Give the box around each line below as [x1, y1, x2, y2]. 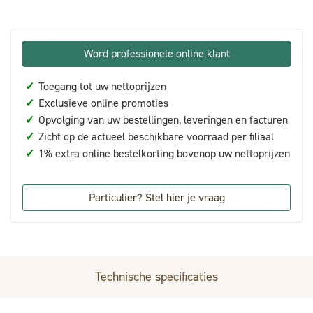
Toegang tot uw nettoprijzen [36, 78, 166, 94]
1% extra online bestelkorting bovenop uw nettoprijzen [36, 145, 290, 161]
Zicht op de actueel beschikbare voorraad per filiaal [36, 129, 274, 144]
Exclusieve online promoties [36, 95, 168, 110]
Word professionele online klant [83, 45, 230, 61]
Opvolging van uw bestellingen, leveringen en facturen [36, 112, 288, 127]
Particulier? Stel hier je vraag [88, 189, 225, 205]
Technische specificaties [95, 268, 218, 285]
